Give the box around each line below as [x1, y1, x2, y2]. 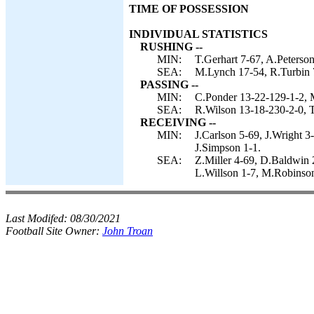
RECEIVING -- [140, 116, 216, 128]
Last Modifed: [6, 212, 70, 224]
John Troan [102, 225, 153, 237]
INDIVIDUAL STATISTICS [129, 28, 268, 40]
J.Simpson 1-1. [195, 142, 261, 153]
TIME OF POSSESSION [129, 3, 249, 15]
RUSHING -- [140, 41, 203, 53]
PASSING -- [140, 78, 198, 90]
